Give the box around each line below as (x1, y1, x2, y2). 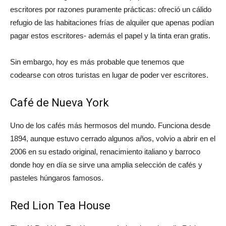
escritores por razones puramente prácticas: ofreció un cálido (10, 5, 211, 14)
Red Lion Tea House (10, 199, 110, 212)
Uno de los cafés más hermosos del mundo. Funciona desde (10, 121, 210, 130)
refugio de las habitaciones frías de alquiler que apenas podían (10, 18, 214, 27)
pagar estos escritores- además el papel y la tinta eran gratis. (10, 31, 210, 40)
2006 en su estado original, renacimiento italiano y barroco (10, 147, 200, 156)
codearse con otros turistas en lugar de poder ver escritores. (10, 71, 208, 79)
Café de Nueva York (10, 96, 109, 109)
